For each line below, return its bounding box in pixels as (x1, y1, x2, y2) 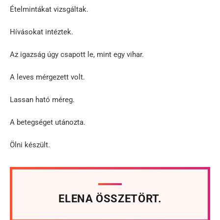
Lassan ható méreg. (10, 95, 75, 104)
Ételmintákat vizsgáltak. (10, 4, 88, 14)
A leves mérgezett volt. (10, 72, 85, 82)
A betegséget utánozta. (10, 117, 85, 127)
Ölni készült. (10, 140, 50, 149)
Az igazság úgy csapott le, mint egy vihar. (10, 50, 144, 59)
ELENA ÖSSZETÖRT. (58, 192, 162, 205)
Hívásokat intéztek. (10, 27, 73, 36)
